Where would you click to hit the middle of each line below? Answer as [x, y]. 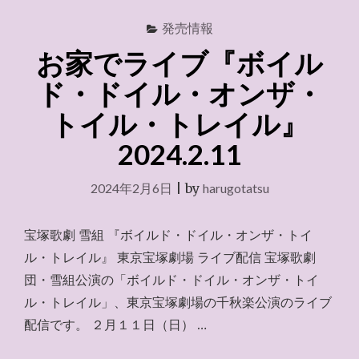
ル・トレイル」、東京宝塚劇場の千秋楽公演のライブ [178, 302]
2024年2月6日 [131, 188]
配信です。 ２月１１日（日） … [115, 325]
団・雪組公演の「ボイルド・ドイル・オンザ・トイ [171, 280]
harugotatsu [236, 188]
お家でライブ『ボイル [179, 63]
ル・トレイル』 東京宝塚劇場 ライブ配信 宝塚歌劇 [170, 257]
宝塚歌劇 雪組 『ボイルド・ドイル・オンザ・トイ [168, 235]
